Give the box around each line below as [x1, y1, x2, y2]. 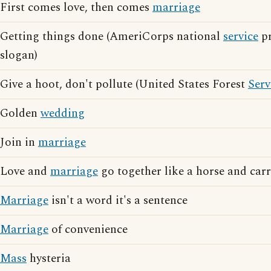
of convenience [48, 221, 128, 238]
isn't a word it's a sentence [48, 192, 188, 209]
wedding [41, 105, 85, 122]
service [223, 28, 258, 45]
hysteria [27, 250, 71, 267]
